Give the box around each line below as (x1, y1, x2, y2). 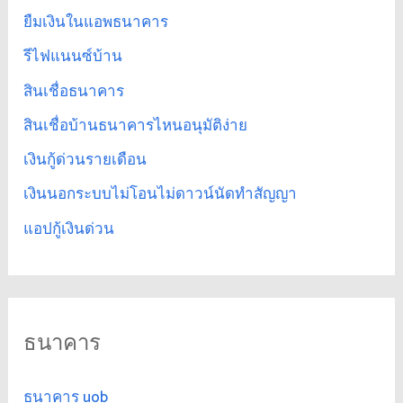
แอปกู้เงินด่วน (23, 216, 115, 242)
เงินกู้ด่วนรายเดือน (23, 148, 148, 174)
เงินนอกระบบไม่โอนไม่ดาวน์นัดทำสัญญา (23, 182, 298, 208)
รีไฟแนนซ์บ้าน (23, 44, 123, 70)
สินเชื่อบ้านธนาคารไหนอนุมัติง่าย (23, 112, 248, 139)
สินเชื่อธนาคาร (23, 78, 125, 104)
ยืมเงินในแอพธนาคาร (23, 10, 169, 36)
